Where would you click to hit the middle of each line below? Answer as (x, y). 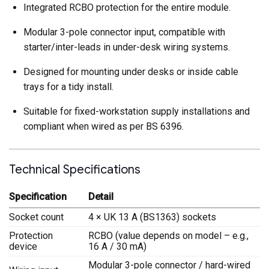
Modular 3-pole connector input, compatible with (124, 32)
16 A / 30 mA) (118, 247)
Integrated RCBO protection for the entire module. (127, 7)
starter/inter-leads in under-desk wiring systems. (127, 47)
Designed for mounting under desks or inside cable (131, 71)
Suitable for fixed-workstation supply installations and (137, 111)
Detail (101, 197)
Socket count (36, 217)
